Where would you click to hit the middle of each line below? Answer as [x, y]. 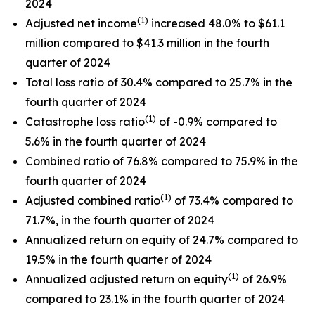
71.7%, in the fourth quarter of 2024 [120, 220]
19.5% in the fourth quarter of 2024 [118, 259]
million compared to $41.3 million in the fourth [147, 43]
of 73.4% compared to [232, 200]
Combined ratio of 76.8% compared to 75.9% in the [162, 161]
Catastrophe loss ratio [85, 122]
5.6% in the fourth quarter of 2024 [116, 141]
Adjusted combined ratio [93, 200]
